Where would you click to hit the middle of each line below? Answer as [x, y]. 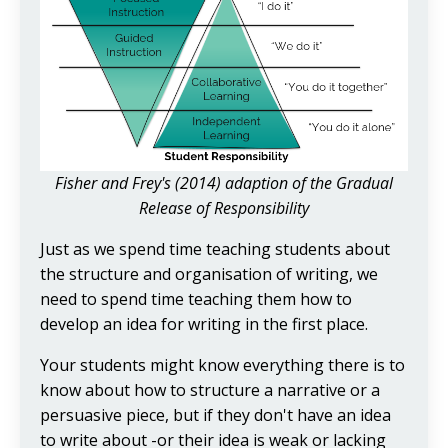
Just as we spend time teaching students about [215, 248]
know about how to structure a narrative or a [210, 389]
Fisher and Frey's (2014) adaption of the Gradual [224, 182]
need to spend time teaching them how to [196, 298]
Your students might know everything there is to [222, 364]
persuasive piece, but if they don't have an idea [215, 414]
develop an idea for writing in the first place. [206, 323]
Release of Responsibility [224, 207]
